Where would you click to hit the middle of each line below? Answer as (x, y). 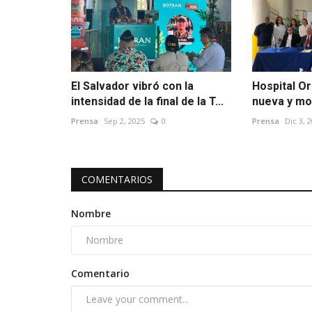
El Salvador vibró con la (132, 86)
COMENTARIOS (117, 179)
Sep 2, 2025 (124, 120)
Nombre (91, 213)
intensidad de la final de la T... (147, 101)
